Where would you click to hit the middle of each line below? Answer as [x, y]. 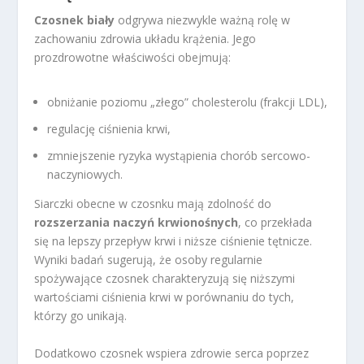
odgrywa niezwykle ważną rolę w [203, 19]
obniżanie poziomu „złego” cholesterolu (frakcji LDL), [188, 102]
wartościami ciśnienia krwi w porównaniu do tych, [165, 297]
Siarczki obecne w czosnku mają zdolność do [153, 204]
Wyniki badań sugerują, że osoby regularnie [149, 260]
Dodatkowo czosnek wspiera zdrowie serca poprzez [172, 353]
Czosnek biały [75, 19]
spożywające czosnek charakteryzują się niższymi [165, 279]
